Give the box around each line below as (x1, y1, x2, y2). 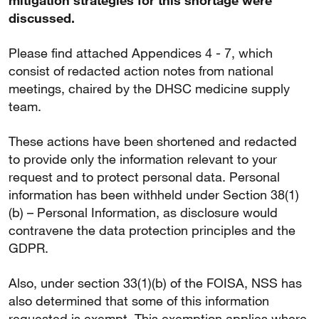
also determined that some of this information (9, 293, 269, 308)
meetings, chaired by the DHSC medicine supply (9, 80, 290, 96)
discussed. (9, 10, 75, 26)
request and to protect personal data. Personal (9, 169, 280, 184)
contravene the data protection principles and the (9, 222, 296, 238)
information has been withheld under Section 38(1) (9, 187, 299, 202)
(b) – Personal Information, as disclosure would (9, 204, 278, 220)
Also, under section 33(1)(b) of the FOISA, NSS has (9, 275, 302, 291)
